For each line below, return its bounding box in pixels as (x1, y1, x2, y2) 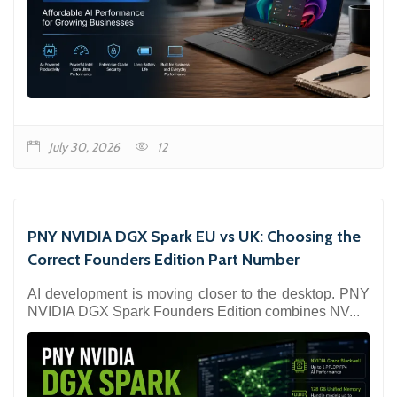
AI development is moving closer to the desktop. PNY (27, 286, 370, 302)
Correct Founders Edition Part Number (27, 250, 300, 270)
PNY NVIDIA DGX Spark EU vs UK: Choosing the (27, 227, 361, 247)
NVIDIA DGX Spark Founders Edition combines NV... (27, 304, 360, 320)
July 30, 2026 (49, 139, 120, 156)
